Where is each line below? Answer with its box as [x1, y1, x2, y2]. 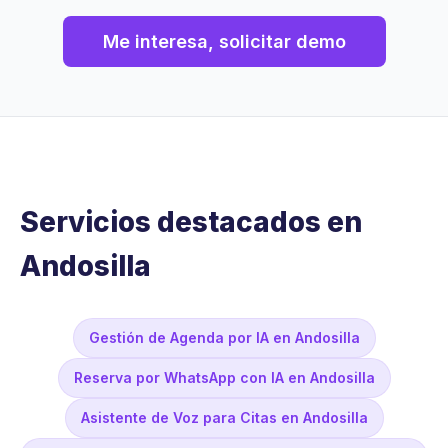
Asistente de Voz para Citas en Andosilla [80, 409, 368, 427]
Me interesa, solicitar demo [102, 31, 346, 53]
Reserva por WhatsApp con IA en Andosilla [73, 369, 375, 387]
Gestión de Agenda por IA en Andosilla [88, 329, 360, 347]
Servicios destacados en [20, 205, 362, 240]
